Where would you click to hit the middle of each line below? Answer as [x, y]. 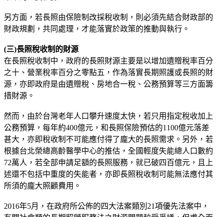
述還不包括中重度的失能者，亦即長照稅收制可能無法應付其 [108, 174]
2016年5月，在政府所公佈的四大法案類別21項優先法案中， [107, 206]
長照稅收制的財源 [47, 49]
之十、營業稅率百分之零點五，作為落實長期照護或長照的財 [108, 72]
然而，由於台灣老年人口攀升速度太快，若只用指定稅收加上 [108, 116]
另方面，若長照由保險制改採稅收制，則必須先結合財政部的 [108, 17]
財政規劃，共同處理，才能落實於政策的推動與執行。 [97, 29]
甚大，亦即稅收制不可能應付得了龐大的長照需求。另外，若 [108, 139]
